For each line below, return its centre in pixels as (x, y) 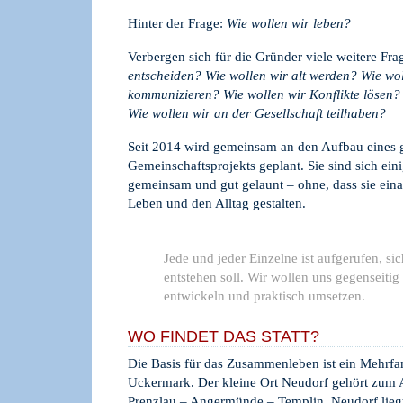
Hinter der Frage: (177, 23)
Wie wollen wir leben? (289, 23)
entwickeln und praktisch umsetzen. (264, 296)
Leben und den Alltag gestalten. (217, 203)
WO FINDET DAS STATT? (224, 336)
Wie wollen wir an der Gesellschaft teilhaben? (257, 113)
